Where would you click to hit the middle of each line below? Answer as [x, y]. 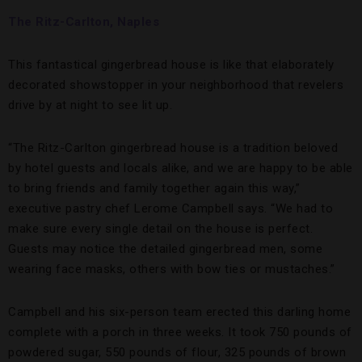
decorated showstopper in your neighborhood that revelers [176, 85]
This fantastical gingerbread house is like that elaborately [171, 65]
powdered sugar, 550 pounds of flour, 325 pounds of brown [177, 353]
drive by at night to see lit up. [90, 105]
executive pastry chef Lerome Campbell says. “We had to [170, 209]
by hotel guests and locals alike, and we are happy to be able [181, 168]
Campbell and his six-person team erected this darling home [179, 312]
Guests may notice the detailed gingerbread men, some [165, 249]
